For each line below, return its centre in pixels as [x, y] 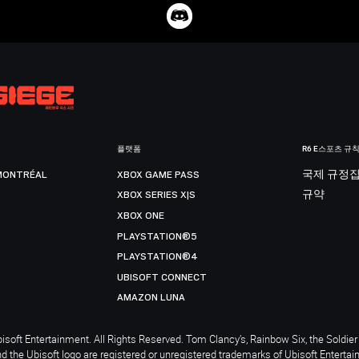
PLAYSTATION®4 [158, 257]
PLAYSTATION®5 [157, 236]
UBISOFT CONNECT [162, 277]
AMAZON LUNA [151, 298]
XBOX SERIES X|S [157, 195]
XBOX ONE [141, 215]
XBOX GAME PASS [159, 174]
